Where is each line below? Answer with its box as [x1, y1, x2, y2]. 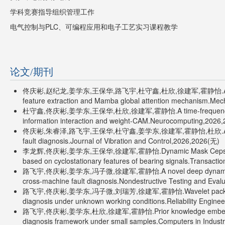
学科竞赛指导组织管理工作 [10, 7, 94, 17]
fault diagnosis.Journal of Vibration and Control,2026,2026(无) [23, 136, 219, 146]
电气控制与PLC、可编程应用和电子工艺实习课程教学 [10, 22, 178, 32]
